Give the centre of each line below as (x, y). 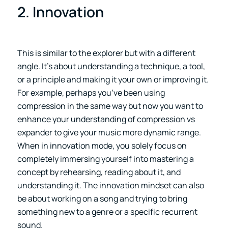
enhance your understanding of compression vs (106, 119)
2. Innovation (60, 11)
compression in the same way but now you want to (110, 106)
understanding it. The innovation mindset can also (110, 185)
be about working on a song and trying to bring (102, 198)
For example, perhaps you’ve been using (91, 92)
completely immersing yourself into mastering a (105, 159)
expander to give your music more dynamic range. (109, 132)
